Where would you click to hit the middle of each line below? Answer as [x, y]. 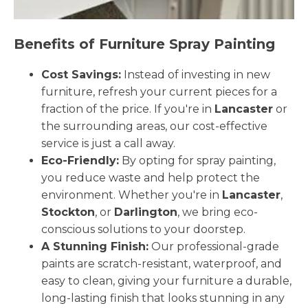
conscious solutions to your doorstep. [143, 229]
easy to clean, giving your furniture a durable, [166, 280]
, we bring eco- [218, 212]
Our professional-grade [214, 246]
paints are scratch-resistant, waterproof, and [162, 263]
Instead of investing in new [196, 74]
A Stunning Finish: [95, 246]
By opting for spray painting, [197, 160]
